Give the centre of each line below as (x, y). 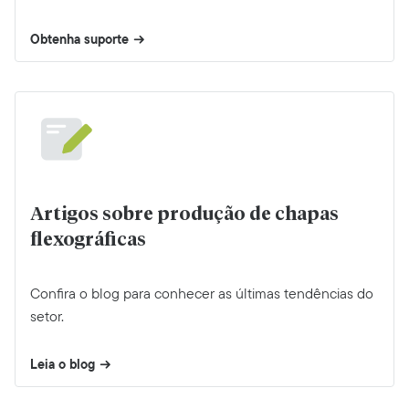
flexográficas (88, 240)
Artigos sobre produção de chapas (184, 214)
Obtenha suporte (79, 39)
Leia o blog (63, 364)
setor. (47, 316)
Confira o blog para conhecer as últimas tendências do (202, 293)
